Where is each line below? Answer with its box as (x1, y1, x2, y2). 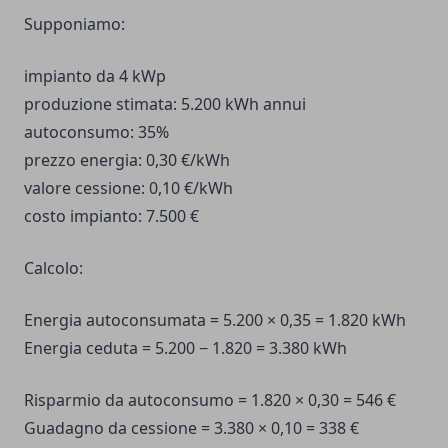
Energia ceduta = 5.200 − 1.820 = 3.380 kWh (24, 337, 347, 360)
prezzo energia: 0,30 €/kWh (24, 149, 230, 172)
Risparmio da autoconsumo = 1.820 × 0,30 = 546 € (24, 389, 396, 412)
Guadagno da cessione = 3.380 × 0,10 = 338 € (24, 417, 359, 440)
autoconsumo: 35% (24, 121, 169, 144)
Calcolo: (24, 257, 83, 280)
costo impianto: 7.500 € (24, 205, 199, 228)
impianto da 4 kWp (24, 65, 166, 88)
